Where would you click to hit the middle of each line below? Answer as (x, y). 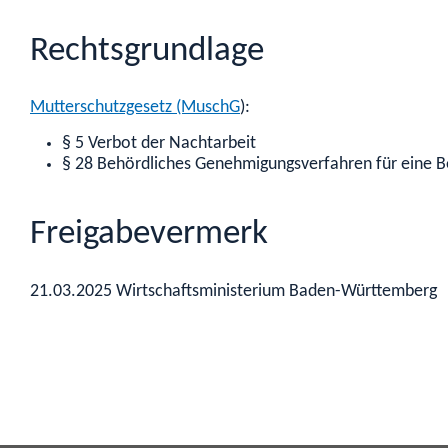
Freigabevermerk (149, 235)
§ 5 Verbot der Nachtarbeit (159, 143)
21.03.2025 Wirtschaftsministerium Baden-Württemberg (233, 291)
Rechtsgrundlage (147, 51)
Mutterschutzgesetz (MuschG (135, 108)
